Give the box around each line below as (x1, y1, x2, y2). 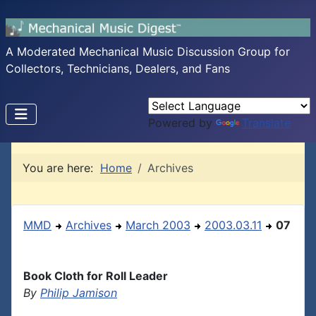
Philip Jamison (40, 286, 117, 300)
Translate (242, 116, 291, 130)
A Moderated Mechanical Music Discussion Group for (6, 44, 290, 59)
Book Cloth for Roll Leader (23, 269, 168, 283)
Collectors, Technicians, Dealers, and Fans (6, 61, 230, 75)
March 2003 (126, 218, 190, 232)
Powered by (148, 116, 216, 130)
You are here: (23, 161, 100, 175)
